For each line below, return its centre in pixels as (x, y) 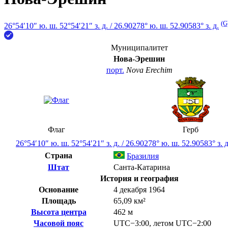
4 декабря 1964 (139, 190)
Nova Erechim (149, 70)
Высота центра (59, 212)
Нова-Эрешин (139, 59)
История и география (139, 179)
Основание (59, 190)
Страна (59, 156)
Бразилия (143, 156)
